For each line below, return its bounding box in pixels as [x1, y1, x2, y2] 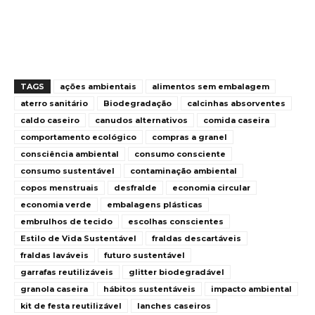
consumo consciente [134, 149, 226, 159]
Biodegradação [103, 98, 172, 108]
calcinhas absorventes [187, 98, 285, 108]
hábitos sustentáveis [103, 284, 195, 294]
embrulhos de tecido [20, 217, 112, 226]
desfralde [114, 183, 157, 193]
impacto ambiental [211, 284, 292, 294]
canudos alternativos [95, 115, 188, 125]
